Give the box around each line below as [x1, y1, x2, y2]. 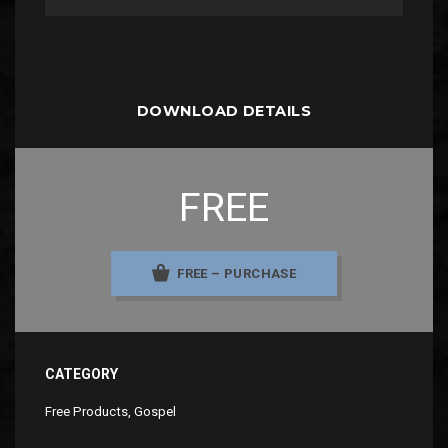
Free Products [45, 403, 128, 419]
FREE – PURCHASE [177, 265, 297, 281]
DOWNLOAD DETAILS [137, 102, 311, 121]
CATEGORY [45, 365, 118, 382]
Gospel [134, 403, 176, 419]
